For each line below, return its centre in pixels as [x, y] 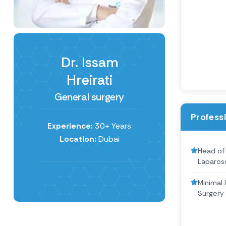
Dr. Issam [89, 62]
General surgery [89, 97]
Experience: [70, 126]
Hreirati [89, 80]
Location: [78, 139]
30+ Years [112, 126]
